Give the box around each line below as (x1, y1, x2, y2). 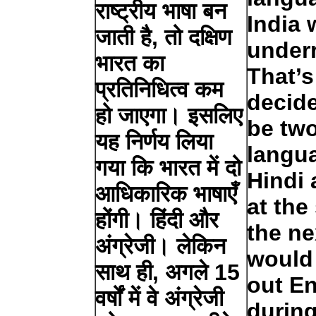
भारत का (95, 50, 165, 76)
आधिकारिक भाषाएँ (95, 181, 238, 207)
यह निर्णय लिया (95, 128, 214, 154)
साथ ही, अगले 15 (95, 259, 241, 285)
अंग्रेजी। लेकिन (95, 233, 226, 259)
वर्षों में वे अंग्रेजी (95, 285, 224, 311)
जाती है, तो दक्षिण (95, 24, 232, 50)
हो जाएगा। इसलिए (95, 102, 243, 128)
